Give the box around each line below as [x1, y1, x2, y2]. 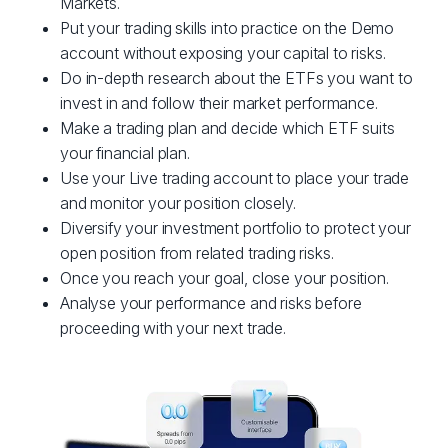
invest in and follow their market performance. [60, 93, 378, 114]
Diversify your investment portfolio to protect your [60, 218, 411, 239]
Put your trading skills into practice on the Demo [60, 18, 395, 39]
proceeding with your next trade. [60, 318, 286, 339]
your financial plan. [60, 143, 190, 164]
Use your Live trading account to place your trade [60, 168, 410, 189]
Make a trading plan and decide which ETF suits [60, 118, 395, 139]
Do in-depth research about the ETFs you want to [60, 68, 413, 89]
